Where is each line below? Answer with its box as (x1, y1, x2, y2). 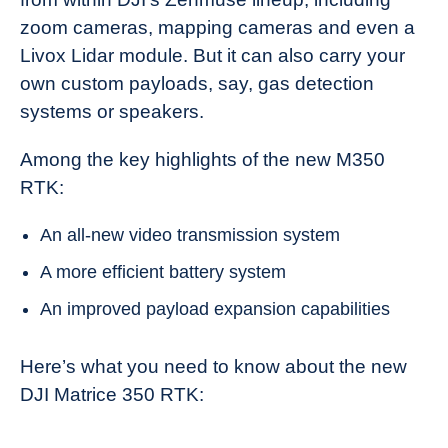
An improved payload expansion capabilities (40, 299, 390, 319)
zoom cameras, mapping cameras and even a (20, 17, 415, 38)
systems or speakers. (20, 101, 204, 122)
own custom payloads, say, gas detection (20, 73, 374, 94)
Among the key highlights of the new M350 (20, 149, 385, 170)
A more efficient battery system (40, 262, 286, 282)
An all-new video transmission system (40, 225, 340, 245)
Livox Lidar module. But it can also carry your (20, 45, 405, 66)
